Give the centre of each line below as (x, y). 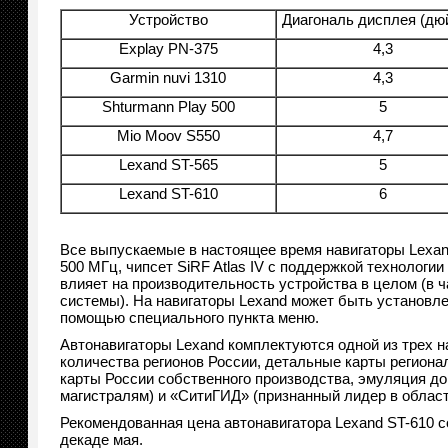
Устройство (168, 19)
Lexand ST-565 (168, 164)
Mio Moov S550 (168, 135)
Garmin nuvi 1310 (168, 77)
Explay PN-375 (168, 48)
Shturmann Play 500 (168, 106)
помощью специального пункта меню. (189, 317)
